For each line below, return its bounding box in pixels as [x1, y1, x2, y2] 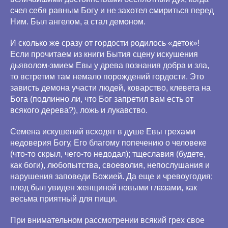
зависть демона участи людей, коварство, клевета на [10, 83, 211, 92]
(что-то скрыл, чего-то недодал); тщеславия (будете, [10, 150, 206, 158]
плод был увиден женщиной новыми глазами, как [10, 183, 197, 192]
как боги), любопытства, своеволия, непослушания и [10, 161, 210, 169]
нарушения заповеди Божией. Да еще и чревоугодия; [10, 172, 213, 181]
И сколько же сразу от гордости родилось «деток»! [10, 39, 199, 47]
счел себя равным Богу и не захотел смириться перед [10, 6, 214, 15]
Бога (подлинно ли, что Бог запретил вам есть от [10, 95, 193, 103]
